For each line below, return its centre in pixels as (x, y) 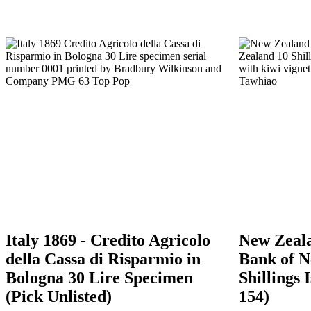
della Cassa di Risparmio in (103, 259)
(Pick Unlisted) (59, 297)
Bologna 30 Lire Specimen (99, 278)
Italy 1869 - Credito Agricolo (108, 241)
